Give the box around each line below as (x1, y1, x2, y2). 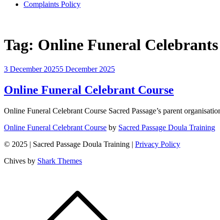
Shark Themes (37, 156, 82, 165)
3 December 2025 (4, 64, 59, 73)
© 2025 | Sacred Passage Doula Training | (4, 139, 135, 148)
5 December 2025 (59, 64, 115, 73)
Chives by (4, 156, 37, 165)
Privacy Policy (135, 139, 180, 148)
